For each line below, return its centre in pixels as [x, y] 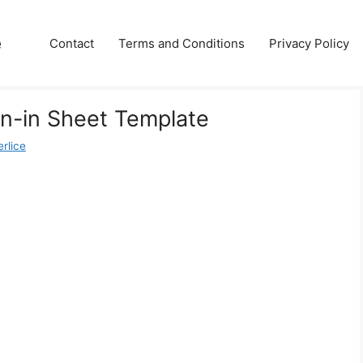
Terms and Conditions [181, 43]
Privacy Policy [309, 43]
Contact [72, 43]
